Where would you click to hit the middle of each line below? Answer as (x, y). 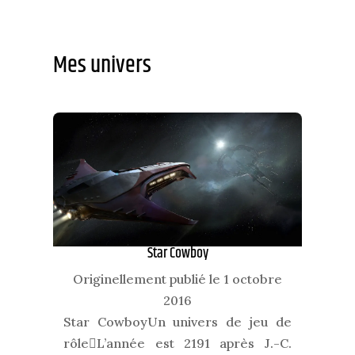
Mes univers (103, 66)
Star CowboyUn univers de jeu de (177, 321)
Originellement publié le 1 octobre (177, 279)
